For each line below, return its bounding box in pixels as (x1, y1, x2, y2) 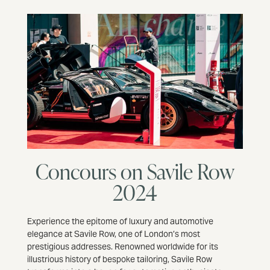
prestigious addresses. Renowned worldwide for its (27, 241, 218, 252)
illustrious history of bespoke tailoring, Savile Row (27, 254, 212, 265)
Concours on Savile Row (36, 157, 234, 186)
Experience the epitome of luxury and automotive (27, 216, 213, 227)
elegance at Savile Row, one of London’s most (27, 228, 200, 239)
